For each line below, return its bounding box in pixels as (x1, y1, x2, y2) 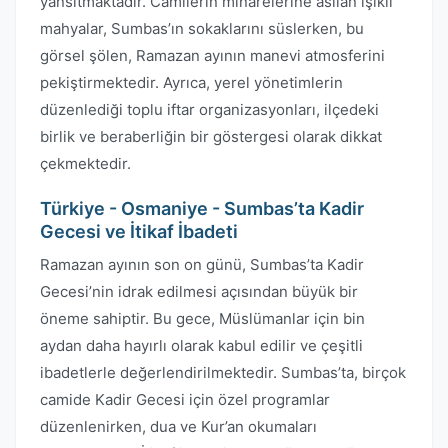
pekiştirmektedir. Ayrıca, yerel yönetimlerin (40, 73, 343, 92)
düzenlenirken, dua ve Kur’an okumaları (40, 417, 317, 436)
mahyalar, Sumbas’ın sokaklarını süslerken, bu (40, 19, 364, 38)
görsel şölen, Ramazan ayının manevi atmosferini (40, 46, 385, 65)
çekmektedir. (40, 154, 131, 173)
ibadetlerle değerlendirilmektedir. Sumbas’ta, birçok (40, 363, 406, 382)
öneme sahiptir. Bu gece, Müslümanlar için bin (40, 309, 365, 328)
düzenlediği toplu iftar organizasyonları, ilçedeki (40, 100, 379, 119)
